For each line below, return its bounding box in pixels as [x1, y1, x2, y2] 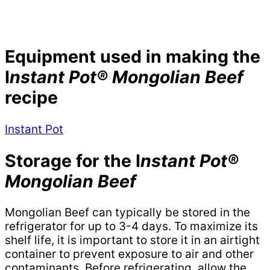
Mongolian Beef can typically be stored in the [5, 206, 250, 220]
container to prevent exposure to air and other [5, 247, 254, 262]
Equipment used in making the [5, 46, 260, 67]
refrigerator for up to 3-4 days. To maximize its [5, 219, 258, 234]
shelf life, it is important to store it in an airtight [5, 233, 260, 248]
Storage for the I [5, 149, 140, 171]
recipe [5, 87, 58, 108]
